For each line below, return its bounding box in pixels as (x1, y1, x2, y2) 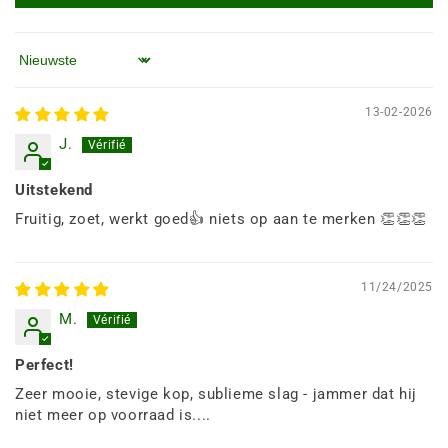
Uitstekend (15, 181, 93, 200)
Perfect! (15, 356, 74, 375)
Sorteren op (14, 59, 99, 78)
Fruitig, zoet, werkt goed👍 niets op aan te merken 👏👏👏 (15, 210, 427, 229)
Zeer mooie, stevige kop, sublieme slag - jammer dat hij (15, 385, 418, 404)
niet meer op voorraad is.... (15, 406, 211, 425)
